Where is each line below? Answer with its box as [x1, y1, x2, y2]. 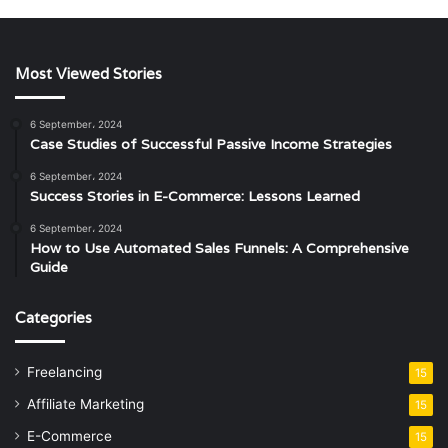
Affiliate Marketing [27, 395, 144, 412]
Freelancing [27, 363, 102, 380]
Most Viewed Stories [15, 63, 162, 83]
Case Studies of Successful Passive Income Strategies [30, 134, 392, 153]
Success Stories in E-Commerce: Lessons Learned [30, 186, 360, 205]
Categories [15, 307, 92, 327]
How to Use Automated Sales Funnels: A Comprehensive [30, 238, 409, 257]
